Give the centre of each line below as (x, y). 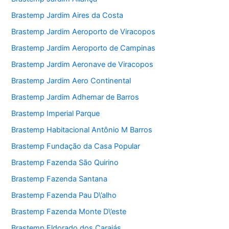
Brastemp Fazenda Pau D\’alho (64, 195)
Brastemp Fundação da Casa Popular (76, 146)
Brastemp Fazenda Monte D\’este (69, 211)
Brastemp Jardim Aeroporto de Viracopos (84, 32)
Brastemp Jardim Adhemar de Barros (75, 97)
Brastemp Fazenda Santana (60, 179)
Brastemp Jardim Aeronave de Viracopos (83, 65)
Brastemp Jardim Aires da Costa (67, 16)
